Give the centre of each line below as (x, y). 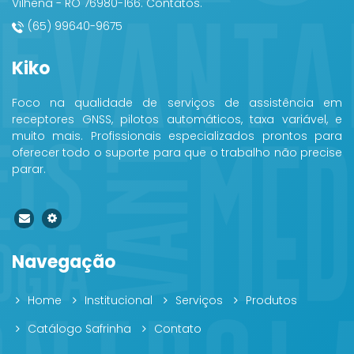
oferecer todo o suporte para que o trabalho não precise (177, 153)
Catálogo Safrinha (79, 329)
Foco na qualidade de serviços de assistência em (177, 103)
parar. (29, 169)
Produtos (271, 301)
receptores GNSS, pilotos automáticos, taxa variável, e (177, 120)
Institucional (119, 301)
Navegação (64, 262)
